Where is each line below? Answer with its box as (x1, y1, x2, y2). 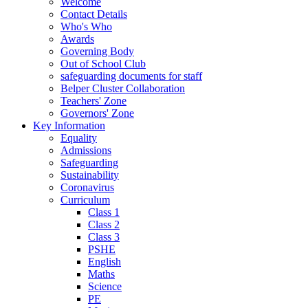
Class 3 (88, 230, 120, 243)
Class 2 (88, 218, 120, 230)
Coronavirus (60, 181, 114, 193)
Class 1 (88, 206, 120, 218)
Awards (60, 32, 94, 45)
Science (88, 280, 122, 292)
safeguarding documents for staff (60, 69, 202, 82)
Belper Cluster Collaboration (60, 82, 185, 94)
